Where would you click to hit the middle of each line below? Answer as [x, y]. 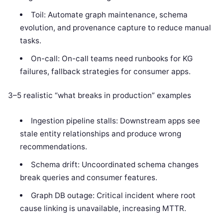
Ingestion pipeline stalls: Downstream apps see [115, 120]
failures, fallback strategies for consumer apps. [106, 71]
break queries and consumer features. [89, 177]
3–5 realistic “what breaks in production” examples [100, 95]
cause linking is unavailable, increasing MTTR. [103, 208]
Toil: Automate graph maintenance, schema [109, 14]
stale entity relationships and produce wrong [101, 133]
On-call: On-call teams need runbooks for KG [111, 58]
